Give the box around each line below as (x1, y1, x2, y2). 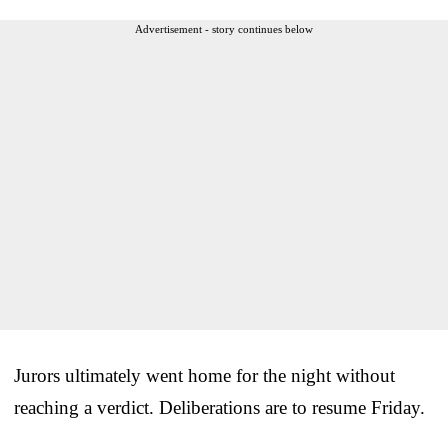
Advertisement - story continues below (135, 22, 313, 35)
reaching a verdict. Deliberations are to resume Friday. (14, 396, 425, 418)
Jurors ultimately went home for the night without (14, 364, 395, 386)
